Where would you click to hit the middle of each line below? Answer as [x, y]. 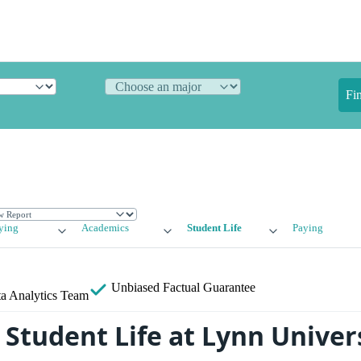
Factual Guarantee [209, 288]
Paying [307, 228]
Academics [106, 228]
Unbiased [135, 288]
